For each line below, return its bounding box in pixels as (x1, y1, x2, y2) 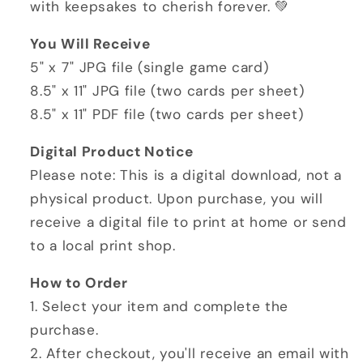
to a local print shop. (30, 237, 176, 255)
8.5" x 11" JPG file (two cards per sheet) (30, 81, 305, 100)
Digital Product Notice (30, 143, 194, 161)
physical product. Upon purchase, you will (30, 190, 323, 208)
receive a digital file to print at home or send (30, 213, 347, 232)
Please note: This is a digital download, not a (30, 166, 342, 185)
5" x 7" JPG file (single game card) (30, 58, 269, 76)
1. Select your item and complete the (30, 297, 289, 316)
